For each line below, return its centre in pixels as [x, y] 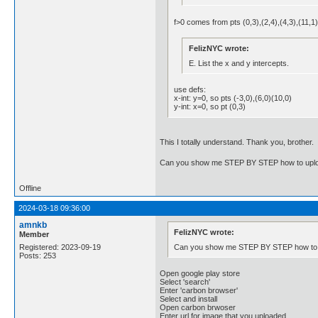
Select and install [188, 299]
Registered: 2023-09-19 [60, 247]
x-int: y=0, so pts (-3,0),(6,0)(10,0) [233, 98]
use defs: [190, 90]
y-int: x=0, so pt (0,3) [210, 107]
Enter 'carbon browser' [199, 291]
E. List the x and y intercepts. [238, 63]
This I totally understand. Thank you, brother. [237, 142]
